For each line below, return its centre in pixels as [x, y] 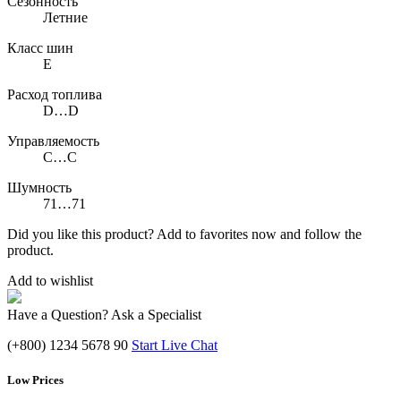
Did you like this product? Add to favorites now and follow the [184, 235]
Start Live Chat [175, 346]
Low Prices [35, 380]
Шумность [39, 188]
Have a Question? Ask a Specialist [104, 315]
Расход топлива [55, 95]
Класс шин [40, 48]
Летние [65, 18]
